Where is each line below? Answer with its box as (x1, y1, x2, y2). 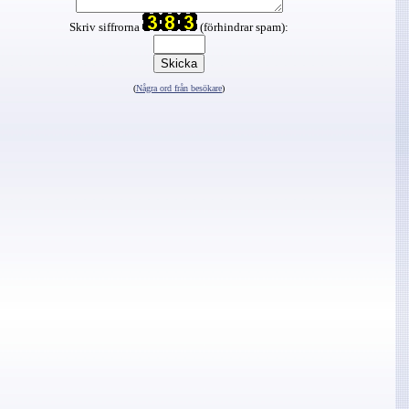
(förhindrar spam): (197, 20, 288, 34)
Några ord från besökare (136, 83, 222, 93)
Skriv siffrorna (69, 20, 142, 34)
